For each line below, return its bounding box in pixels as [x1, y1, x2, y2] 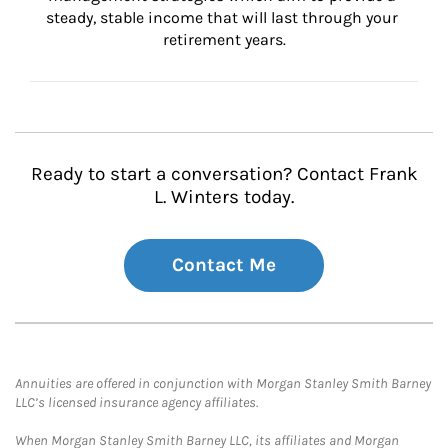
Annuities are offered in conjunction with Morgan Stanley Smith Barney [15, 375, 431, 392]
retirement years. [162, 30, 286, 49]
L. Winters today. [154, 186, 294, 208]
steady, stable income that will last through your [46, 8, 402, 27]
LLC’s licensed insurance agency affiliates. [15, 394, 258, 411]
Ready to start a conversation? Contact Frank [30, 163, 418, 185]
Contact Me [172, 254, 276, 276]
